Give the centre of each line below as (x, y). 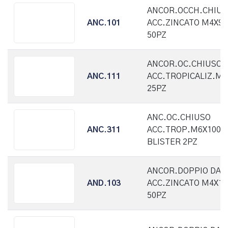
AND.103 (104, 183)
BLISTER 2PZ (172, 142)
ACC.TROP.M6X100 (184, 130)
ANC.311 (104, 130)
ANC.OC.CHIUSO (179, 118)
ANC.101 (104, 23)
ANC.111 (104, 76)
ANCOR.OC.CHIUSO (184, 64)
